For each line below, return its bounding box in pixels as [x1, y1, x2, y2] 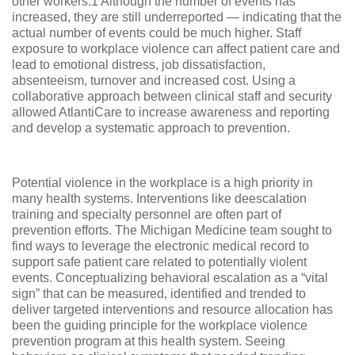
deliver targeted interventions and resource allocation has [12, 302, 333, 316]
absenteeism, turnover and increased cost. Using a [12, 74, 296, 87]
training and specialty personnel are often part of [12, 207, 281, 221]
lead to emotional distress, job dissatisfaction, [12, 58, 265, 71]
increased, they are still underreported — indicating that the [12, 10, 342, 24]
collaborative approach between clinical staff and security [12, 90, 332, 103]
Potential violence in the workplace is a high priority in [12, 175, 313, 189]
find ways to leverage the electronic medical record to [12, 239, 309, 253]
